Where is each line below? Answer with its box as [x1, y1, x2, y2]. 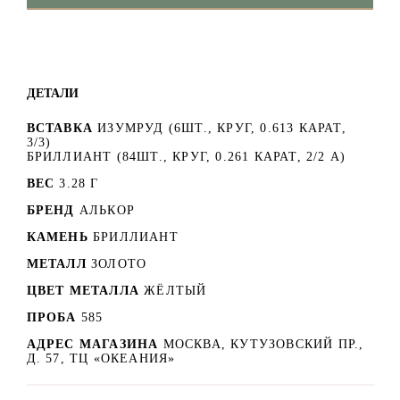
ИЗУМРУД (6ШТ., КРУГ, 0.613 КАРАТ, [97, 121, 346, 135]
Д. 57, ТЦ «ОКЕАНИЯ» [26, 351, 176, 365]
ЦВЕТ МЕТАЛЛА [26, 283, 139, 297]
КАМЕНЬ [26, 229, 88, 244]
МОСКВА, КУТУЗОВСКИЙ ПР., [162, 337, 364, 351]
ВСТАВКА [26, 121, 93, 135]
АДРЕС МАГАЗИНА [26, 337, 163, 351]
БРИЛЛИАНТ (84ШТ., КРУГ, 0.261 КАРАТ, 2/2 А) [26, 149, 346, 163]
